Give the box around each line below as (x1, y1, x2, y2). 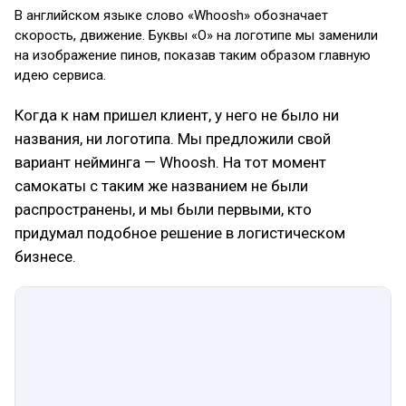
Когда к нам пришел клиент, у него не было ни (14, 106, 339, 124)
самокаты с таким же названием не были (14, 177, 308, 195)
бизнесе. (14, 247, 76, 266)
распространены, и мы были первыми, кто (14, 200, 312, 218)
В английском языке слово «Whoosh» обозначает (14, 7, 328, 24)
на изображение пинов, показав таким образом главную (14, 47, 371, 63)
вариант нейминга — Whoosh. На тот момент (14, 153, 326, 171)
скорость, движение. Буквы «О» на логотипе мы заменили (14, 27, 378, 43)
